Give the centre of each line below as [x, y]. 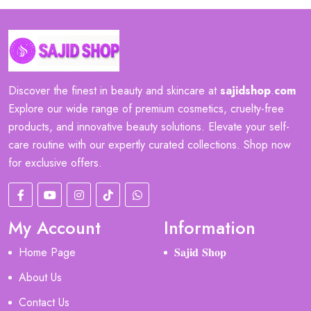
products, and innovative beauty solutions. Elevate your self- [149, 127]
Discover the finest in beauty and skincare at [114, 91]
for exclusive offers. [55, 163]
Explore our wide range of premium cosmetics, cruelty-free [146, 109]
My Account [54, 228]
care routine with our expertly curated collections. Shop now [150, 145]
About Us [40, 277]
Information [210, 228]
